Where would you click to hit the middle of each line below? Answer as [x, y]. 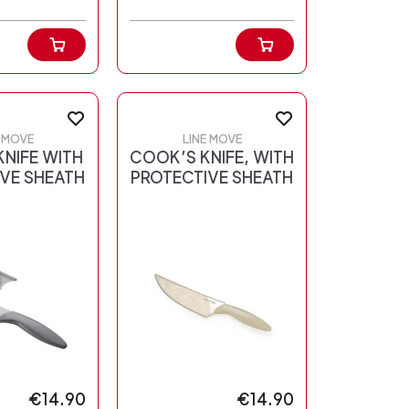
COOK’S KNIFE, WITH [212, 158]
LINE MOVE [212, 140]
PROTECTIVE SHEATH [212, 178]
